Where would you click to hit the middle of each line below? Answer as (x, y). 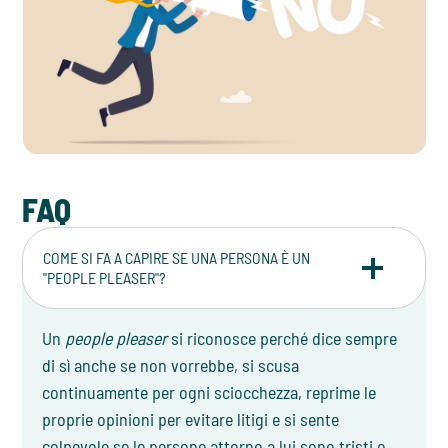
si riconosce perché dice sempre (282, 338)
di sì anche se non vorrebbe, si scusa (171, 365)
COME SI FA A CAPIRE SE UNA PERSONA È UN (177, 258)
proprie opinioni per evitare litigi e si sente (191, 419)
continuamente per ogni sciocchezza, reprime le (209, 392)
